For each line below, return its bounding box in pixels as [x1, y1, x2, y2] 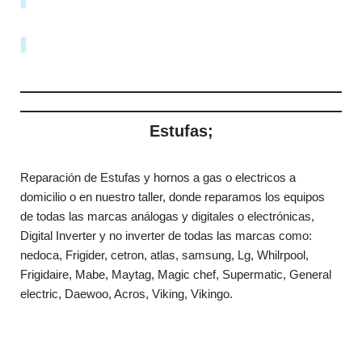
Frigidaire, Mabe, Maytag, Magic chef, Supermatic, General [20, 267, 331, 282]
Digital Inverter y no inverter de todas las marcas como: [20, 229, 312, 243]
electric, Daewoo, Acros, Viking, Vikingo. [20, 287, 233, 301]
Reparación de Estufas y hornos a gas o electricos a [20, 170, 296, 185]
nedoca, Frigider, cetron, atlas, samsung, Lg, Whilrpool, [20, 248, 309, 263]
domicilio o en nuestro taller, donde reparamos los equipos [20, 190, 328, 204]
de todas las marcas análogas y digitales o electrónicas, [20, 209, 314, 224]
